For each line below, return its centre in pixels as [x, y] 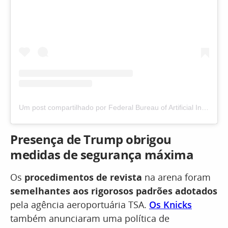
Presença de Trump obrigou [91, 139]
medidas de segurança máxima [102, 155]
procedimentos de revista [83, 177]
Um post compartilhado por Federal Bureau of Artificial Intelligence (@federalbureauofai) [205, 108]
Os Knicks [170, 205]
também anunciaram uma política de [90, 219]
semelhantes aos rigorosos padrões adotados [114, 191]
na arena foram [176, 177]
